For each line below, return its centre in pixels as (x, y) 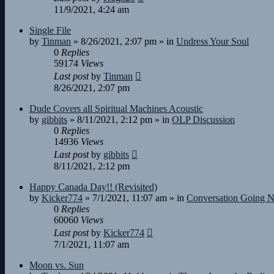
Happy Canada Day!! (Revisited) (93, 187)
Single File (50, 30)
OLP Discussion (203, 120)
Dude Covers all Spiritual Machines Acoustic (116, 109)
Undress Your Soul (213, 41)
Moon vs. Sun (57, 265)
